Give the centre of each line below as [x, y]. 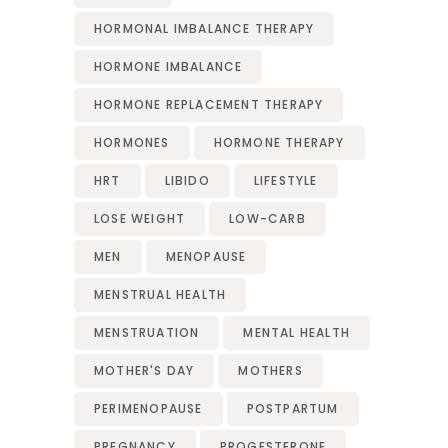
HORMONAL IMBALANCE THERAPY [204, 28]
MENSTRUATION [147, 332]
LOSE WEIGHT [140, 218]
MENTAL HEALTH [297, 332]
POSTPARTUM [292, 408]
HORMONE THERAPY [279, 142]
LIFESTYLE [285, 180]
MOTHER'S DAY [144, 370]
